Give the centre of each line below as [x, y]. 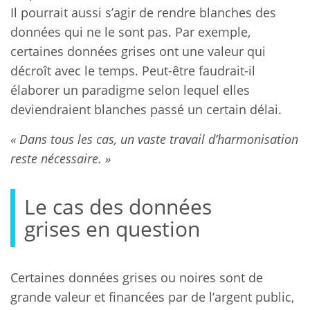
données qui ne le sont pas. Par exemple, [130, 31]
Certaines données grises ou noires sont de [137, 277]
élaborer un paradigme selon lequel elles [130, 90]
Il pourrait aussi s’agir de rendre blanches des [143, 12]
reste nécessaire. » [61, 158]
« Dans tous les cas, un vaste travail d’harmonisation [154, 139]
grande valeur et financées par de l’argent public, [152, 297]
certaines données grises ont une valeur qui [138, 51]
